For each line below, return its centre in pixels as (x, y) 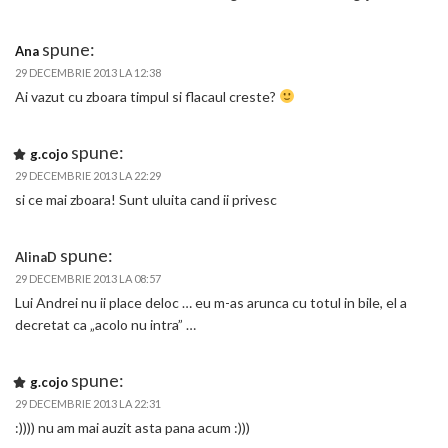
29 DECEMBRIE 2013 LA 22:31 (88, 403)
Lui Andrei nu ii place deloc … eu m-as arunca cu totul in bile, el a (211, 302)
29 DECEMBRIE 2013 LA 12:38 (88, 72)
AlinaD (36, 257)
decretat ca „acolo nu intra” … (105, 324)
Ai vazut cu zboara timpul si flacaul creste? (147, 96)
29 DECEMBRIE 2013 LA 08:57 (88, 278)
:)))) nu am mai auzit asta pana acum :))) (132, 427)
